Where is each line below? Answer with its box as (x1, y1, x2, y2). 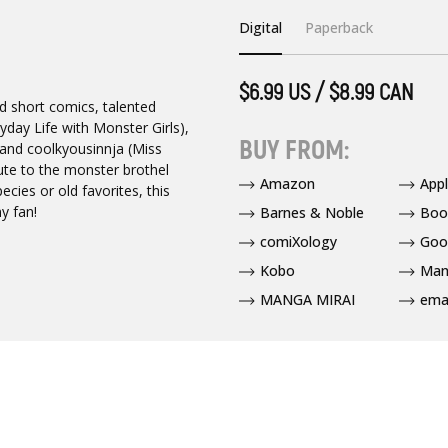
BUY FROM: (238, 134, 349, 168)
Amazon (259, 174, 315, 194)
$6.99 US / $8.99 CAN (238, 78, 413, 108)
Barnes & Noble (259, 203, 364, 223)
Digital (238, 18, 282, 38)
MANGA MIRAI (259, 290, 355, 310)
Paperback (305, 18, 374, 38)
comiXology (259, 232, 337, 252)
